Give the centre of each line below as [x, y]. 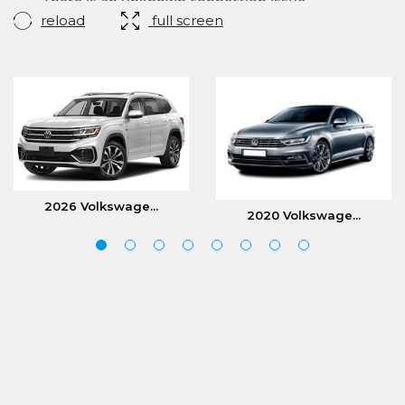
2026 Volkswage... [101, 207]
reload [63, 20]
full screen [186, 20]
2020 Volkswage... [304, 215]
